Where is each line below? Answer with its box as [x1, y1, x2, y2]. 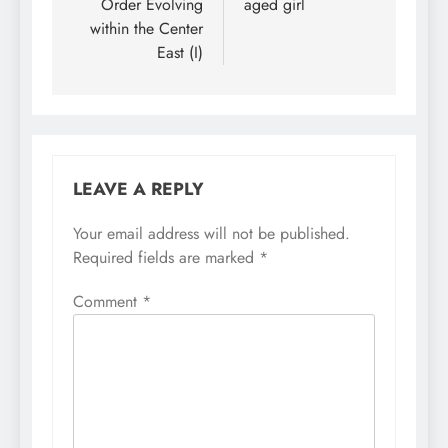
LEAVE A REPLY [73, 175, 204, 202]
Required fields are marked [73, 245, 259, 269]
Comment [73, 289, 142, 313]
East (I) [157, 40, 203, 64]
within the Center [90, 16, 203, 40]
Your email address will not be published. [73, 221, 350, 245]
